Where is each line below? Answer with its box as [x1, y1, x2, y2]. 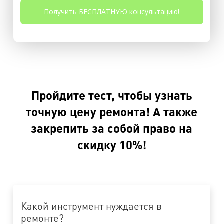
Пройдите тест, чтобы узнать [31, 87, 192, 103]
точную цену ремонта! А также [26, 103, 198, 119]
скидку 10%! [77, 136, 146, 152]
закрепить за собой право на [31, 120, 193, 136]
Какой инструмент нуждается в [20, 199, 162, 212]
